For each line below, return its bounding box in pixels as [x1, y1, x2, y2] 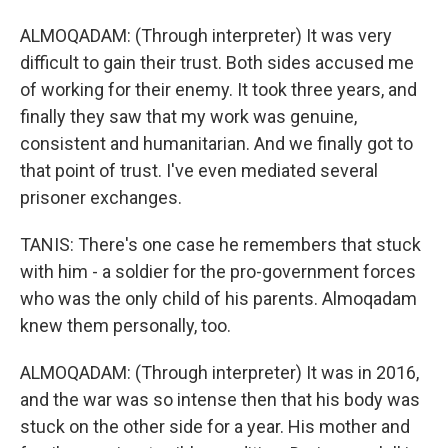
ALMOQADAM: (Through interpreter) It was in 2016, [20, 361, 419, 383]
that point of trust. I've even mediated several [20, 159, 378, 181]
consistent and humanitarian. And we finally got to [20, 132, 413, 154]
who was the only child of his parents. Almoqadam [20, 287, 417, 309]
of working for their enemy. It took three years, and [20, 78, 417, 100]
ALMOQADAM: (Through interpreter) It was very [20, 24, 392, 46]
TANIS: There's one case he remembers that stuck [20, 233, 421, 255]
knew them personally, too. [20, 314, 231, 336]
